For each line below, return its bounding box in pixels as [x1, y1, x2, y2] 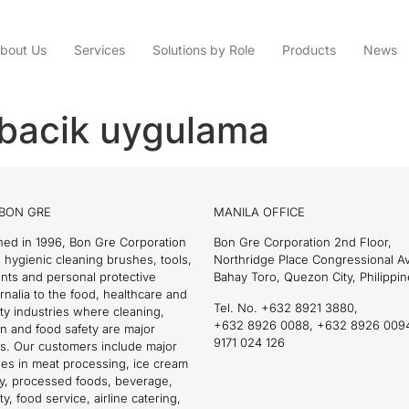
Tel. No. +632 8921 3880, [214, 299, 358, 315]
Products [281, 42, 336, 58]
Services [73, 42, 125, 58]
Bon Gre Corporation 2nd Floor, [214, 235, 392, 250]
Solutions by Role [152, 42, 255, 58]
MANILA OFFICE [214, 204, 305, 219]
